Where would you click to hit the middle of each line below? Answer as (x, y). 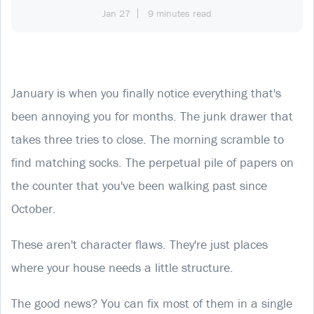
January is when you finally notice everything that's (146, 93)
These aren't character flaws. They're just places (139, 244)
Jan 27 (116, 13)
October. (34, 208)
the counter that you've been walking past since (139, 185)
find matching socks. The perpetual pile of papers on (152, 162)
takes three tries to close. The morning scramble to (148, 139)
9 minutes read (180, 13)
